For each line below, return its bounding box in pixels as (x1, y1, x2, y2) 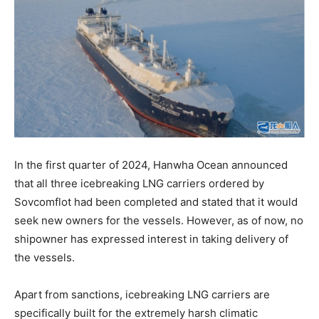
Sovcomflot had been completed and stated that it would (14, 195, 298, 209)
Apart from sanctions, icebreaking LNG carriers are (14, 288, 270, 302)
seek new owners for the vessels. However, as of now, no (14, 214, 303, 228)
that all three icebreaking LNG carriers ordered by (14, 177, 264, 191)
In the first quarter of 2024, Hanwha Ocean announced (14, 158, 288, 172)
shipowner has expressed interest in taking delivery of (14, 232, 288, 246)
